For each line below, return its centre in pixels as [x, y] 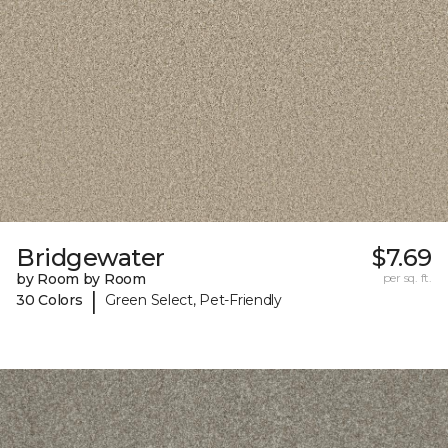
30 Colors [49, 300]
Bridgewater [90, 257]
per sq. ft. [407, 277]
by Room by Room [81, 278]
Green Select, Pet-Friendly [193, 300]
